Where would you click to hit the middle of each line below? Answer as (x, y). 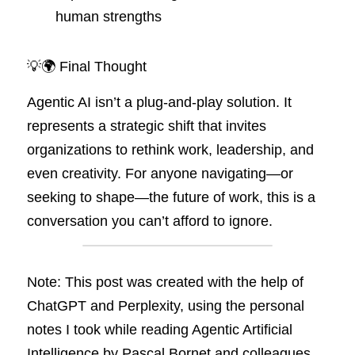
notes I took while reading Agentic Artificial (160, 330)
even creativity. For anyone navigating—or (160, 174)
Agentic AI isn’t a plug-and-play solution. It (159, 102)
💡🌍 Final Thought (87, 67)
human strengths (109, 17)
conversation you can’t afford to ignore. (150, 221)
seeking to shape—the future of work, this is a (171, 197)
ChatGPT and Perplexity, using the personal (166, 306)
